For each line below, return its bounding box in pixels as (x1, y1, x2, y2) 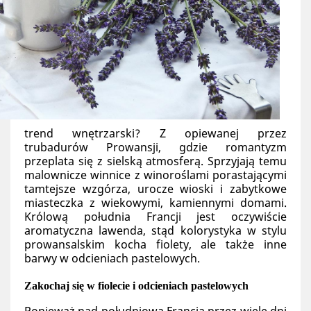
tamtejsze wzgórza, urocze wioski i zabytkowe (24, 181, 287, 196)
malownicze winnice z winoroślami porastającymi (24, 167, 287, 183)
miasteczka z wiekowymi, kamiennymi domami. (24, 195, 287, 210)
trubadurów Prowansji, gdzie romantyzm (24, 140, 287, 155)
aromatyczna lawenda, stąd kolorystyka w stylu (24, 223, 287, 238)
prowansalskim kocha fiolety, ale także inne (24, 237, 287, 252)
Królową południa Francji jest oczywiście (24, 209, 287, 224)
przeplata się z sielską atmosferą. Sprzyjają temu (24, 153, 287, 169)
